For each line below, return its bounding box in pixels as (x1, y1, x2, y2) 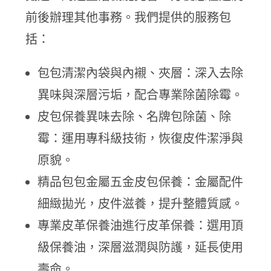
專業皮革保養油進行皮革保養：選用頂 (38, 218, 244, 232)
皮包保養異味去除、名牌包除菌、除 (38, 109, 232, 123)
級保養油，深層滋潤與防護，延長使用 (38, 240, 244, 254)
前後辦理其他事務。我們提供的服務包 (25, 10, 232, 24)
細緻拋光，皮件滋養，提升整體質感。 (38, 196, 244, 211)
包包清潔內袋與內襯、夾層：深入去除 (38, 65, 244, 80)
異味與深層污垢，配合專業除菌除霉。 (38, 87, 244, 102)
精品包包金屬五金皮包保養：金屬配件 (38, 174, 244, 189)
